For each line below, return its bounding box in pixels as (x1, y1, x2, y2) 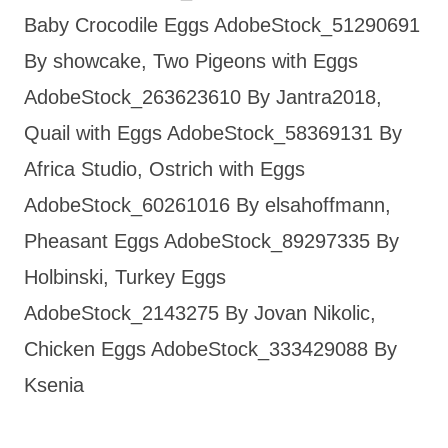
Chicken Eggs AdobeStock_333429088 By (24, 337, 397, 360)
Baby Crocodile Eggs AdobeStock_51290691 (24, 13, 420, 36)
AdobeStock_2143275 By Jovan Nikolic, (24, 301, 376, 324)
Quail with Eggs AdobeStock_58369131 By (24, 121, 402, 144)
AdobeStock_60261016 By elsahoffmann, (24, 193, 391, 216)
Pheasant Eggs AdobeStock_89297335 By (24, 229, 399, 252)
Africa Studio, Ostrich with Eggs (24, 157, 305, 180)
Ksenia (24, 373, 84, 396)
